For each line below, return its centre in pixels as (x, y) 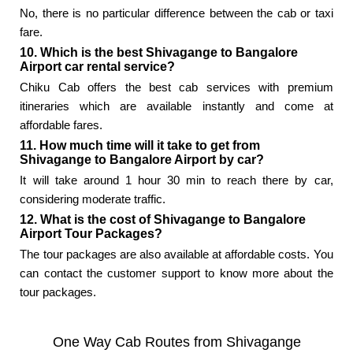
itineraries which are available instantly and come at (176, 106)
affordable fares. (61, 125)
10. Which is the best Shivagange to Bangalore (159, 53)
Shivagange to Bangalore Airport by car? (142, 160)
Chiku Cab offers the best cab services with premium (176, 87)
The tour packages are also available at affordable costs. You (176, 255)
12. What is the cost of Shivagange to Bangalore (163, 220)
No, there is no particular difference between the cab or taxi (176, 13)
